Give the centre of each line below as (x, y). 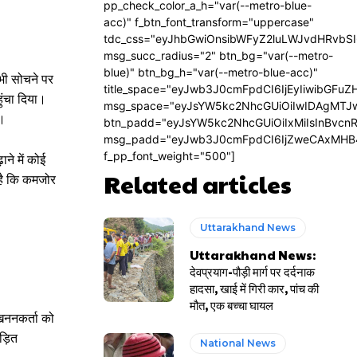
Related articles (198, 184)
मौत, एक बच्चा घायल (232, 305)
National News (238, 343)
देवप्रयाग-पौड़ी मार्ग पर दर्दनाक (253, 271)
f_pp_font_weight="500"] (169, 156)
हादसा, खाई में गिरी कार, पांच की (255, 288)
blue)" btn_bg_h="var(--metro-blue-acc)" (211, 72)
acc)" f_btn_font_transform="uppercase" (209, 22)
